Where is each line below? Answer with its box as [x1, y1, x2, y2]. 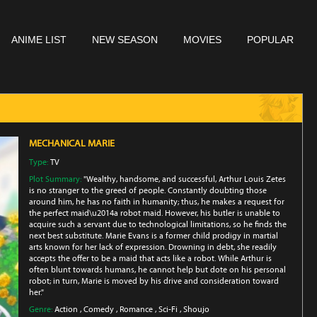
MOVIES [183, 34, 221, 45]
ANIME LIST [11, 34, 67, 45]
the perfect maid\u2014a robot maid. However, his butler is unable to [29, 208, 280, 218]
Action [54, 304, 78, 314]
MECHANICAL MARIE [29, 137, 115, 149]
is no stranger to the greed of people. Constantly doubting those [29, 185, 267, 195]
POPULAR [247, 34, 294, 45]
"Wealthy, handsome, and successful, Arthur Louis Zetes [83, 174, 286, 184]
